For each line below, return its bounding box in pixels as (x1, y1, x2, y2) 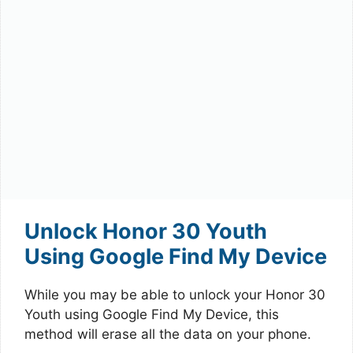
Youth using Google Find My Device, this (24, 307, 279, 322)
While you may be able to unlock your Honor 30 (24, 287, 325, 303)
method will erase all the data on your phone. (24, 326, 311, 342)
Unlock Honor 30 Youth (24, 218, 267, 244)
